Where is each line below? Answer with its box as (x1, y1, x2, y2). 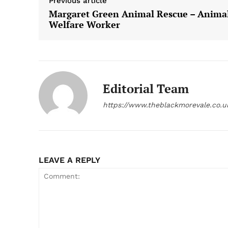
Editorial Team (103, 80, 189, 97)
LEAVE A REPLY (39, 155, 100, 165)
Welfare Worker (49, 18, 120, 31)
